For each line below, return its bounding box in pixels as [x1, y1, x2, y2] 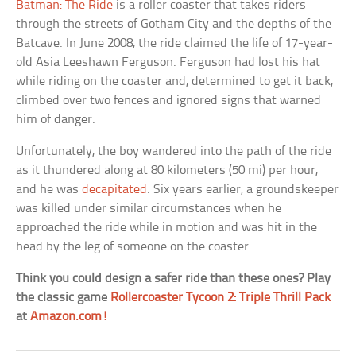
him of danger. [16, 112, 96, 126]
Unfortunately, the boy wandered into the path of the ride [16, 144, 332, 158]
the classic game [16, 290, 111, 304]
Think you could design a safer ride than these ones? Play [16, 271, 331, 285]
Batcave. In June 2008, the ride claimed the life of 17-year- [16, 36, 334, 50]
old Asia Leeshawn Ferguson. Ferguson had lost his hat [16, 55, 321, 69]
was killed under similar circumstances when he [16, 201, 282, 215]
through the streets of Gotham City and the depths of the [16, 17, 332, 31]
